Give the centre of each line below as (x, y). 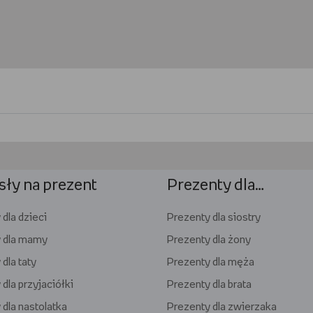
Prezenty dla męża (211, 263)
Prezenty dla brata (209, 285)
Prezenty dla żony (209, 240)
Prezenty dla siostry (214, 218)
